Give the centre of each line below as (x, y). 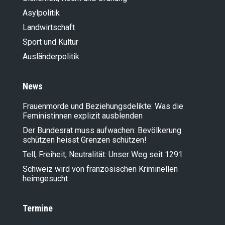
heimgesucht (45, 179)
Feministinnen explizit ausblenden (83, 116)
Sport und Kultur (50, 42)
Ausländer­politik (51, 57)
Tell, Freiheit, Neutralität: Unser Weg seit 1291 (103, 155)
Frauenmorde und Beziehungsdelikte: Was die (103, 106)
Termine (38, 208)
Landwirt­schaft (49, 28)
